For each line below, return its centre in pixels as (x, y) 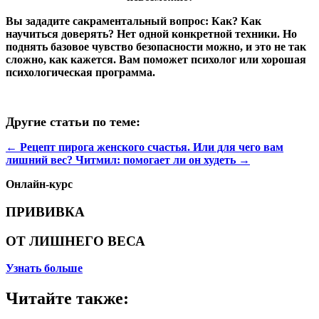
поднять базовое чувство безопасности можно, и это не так (156, 47)
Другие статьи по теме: (73, 122)
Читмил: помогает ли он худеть (156, 160)
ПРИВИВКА (45, 211)
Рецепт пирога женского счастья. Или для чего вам (152, 147)
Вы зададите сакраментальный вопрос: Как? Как (134, 21)
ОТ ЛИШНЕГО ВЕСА (75, 241)
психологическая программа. (80, 73)
